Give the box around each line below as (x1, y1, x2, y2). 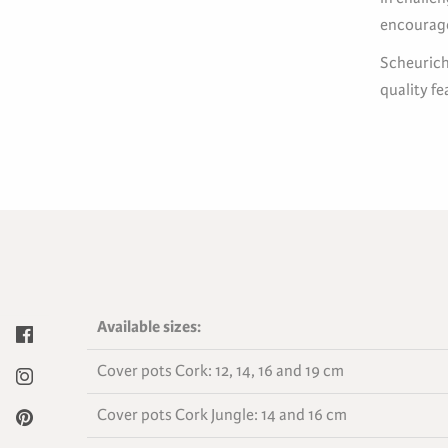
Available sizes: (97, 317, 201, 337)
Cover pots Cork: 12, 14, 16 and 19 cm (97, 361, 344, 381)
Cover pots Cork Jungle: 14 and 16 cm (97, 405, 347, 425)
